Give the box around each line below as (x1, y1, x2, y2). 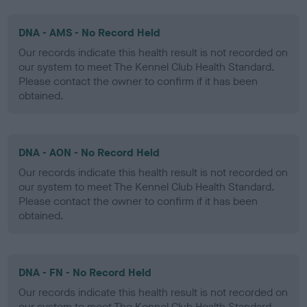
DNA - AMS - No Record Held (19, 25, 161, 40)
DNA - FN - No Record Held (19, 265, 152, 280)
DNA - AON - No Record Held (19, 145, 160, 160)
